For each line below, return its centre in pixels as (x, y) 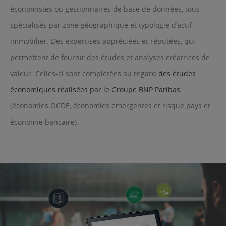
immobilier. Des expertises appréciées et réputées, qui (103, 41)
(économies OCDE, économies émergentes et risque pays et (110, 105)
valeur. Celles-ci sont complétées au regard (84, 73)
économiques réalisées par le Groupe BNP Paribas (95, 89)
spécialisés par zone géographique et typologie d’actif (101, 25)
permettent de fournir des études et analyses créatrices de (110, 57)
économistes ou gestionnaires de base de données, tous (105, 9)
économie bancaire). (44, 122)
